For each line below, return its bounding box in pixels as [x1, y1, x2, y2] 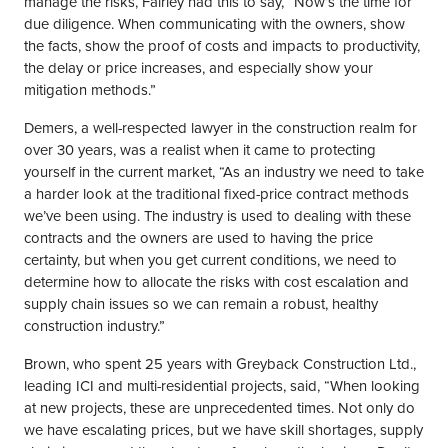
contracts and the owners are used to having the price [24, 227, 373, 249]
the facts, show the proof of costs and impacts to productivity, [24, 35, 420, 57]
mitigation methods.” [24, 79, 156, 101]
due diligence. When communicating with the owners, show [24, 13, 405, 35]
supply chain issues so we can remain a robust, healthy [24, 293, 378, 315]
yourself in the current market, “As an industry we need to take [24, 161, 424, 183]
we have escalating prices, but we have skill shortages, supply [24, 419, 423, 441]
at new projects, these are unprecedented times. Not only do [24, 397, 415, 419]
